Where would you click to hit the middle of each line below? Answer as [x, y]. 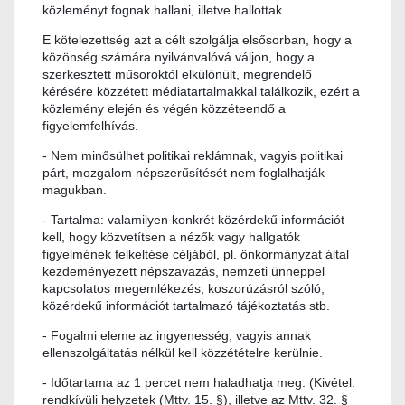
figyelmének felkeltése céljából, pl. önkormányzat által [196, 254]
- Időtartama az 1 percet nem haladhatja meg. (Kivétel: [199, 383]
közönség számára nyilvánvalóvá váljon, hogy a [179, 57]
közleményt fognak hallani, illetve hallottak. [164, 10]
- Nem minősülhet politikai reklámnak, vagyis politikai [193, 156]
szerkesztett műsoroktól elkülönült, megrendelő [177, 75]
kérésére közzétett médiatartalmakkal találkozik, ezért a [201, 92]
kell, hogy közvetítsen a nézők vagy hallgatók [171, 237]
